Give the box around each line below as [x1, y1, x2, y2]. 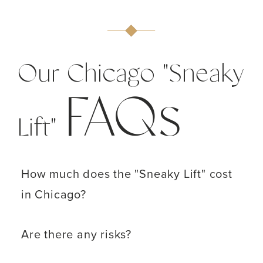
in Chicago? [21, 185, 86, 203]
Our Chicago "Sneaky [18, 62, 244, 86]
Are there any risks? [21, 225, 131, 242]
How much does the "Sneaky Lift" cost [21, 164, 232, 182]
